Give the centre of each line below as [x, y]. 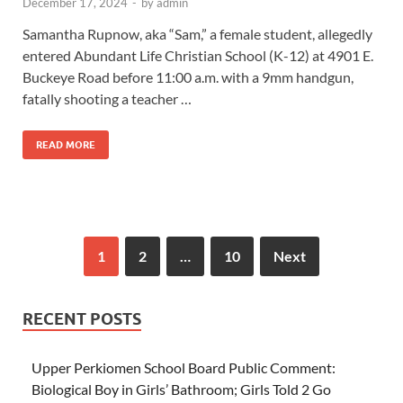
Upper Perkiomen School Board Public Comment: [184, 367]
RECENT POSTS [82, 318]
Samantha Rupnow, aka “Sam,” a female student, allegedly [197, 33]
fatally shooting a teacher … [107, 98]
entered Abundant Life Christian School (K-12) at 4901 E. [198, 55]
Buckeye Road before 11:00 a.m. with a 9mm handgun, [188, 76]
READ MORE [66, 144]
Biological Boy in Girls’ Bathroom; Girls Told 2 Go [181, 389]
